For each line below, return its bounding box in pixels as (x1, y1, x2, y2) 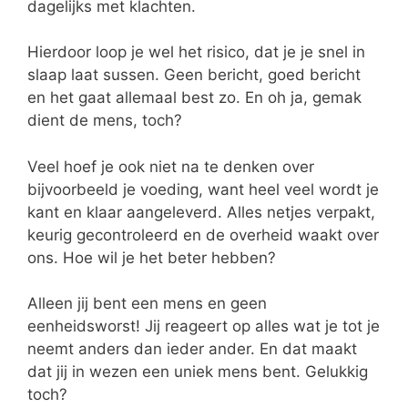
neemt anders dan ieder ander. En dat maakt (27, 340, 357, 359)
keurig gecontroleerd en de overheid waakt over (27, 225, 379, 244)
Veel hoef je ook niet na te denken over (27, 157, 314, 176)
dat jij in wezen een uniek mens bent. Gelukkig (27, 362, 368, 382)
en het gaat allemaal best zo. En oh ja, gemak (27, 88, 362, 107)
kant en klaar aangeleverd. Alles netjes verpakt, (27, 202, 375, 221)
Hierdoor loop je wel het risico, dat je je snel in (27, 43, 365, 62)
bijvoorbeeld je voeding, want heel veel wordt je (27, 179, 379, 199)
